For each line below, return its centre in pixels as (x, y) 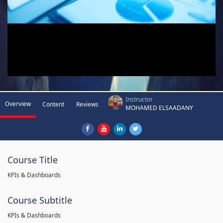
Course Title (33, 160)
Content (53, 104)
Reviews (87, 104)
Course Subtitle (40, 200)
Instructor (139, 99)
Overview (18, 104)
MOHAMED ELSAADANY (159, 108)
